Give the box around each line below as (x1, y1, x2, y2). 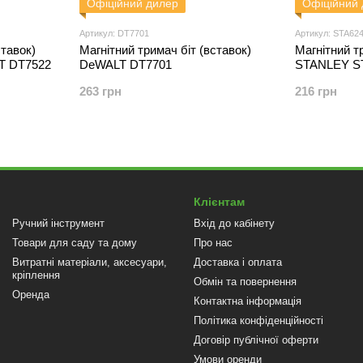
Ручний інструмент (12, 217, 105, 229)
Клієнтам (194, 195, 245, 208)
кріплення (12, 269, 60, 281)
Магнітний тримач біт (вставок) (79, 43, 251, 57)
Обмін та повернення (194, 275, 297, 288)
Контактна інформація (194, 295, 301, 307)
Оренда (12, 288, 49, 301)
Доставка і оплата (194, 256, 282, 268)
